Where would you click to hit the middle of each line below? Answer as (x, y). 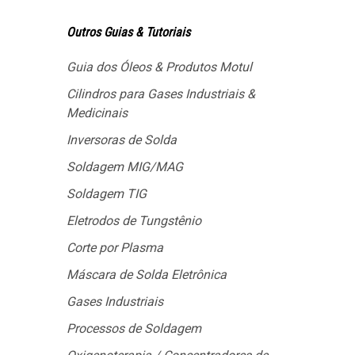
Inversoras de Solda (122, 140)
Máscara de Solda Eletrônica (147, 275)
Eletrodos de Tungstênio (134, 221)
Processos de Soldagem (134, 328)
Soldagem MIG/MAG (125, 167)
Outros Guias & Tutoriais (128, 32)
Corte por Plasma (115, 248)
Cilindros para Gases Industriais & (161, 94)
